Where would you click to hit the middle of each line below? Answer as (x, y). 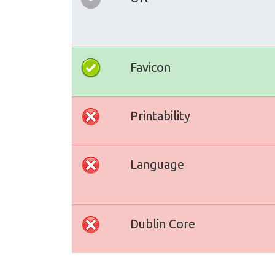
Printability (160, 116)
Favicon (150, 67)
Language (157, 164)
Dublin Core (163, 224)
